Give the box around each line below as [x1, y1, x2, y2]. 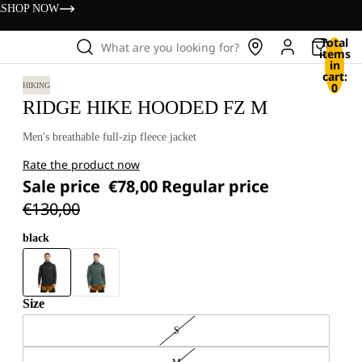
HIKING [23, 81, 50, 90]
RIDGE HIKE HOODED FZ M [23, 97, 267, 118]
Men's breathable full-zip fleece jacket [23, 131, 196, 143]
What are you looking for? [101, 39, 239, 55]
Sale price [23, 175, 104, 197]
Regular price [162, 175, 273, 197]
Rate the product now [23, 157, 140, 172]
